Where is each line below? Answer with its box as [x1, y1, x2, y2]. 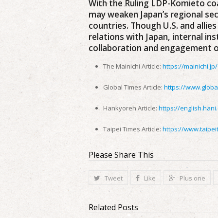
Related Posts [89, 202, 138, 213]
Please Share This [89, 149, 154, 160]
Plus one [180, 174, 205, 182]
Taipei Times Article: [103, 125, 163, 133]
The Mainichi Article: [103, 62, 163, 71]
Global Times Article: [103, 83, 164, 91]
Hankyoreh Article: [103, 104, 159, 112]
